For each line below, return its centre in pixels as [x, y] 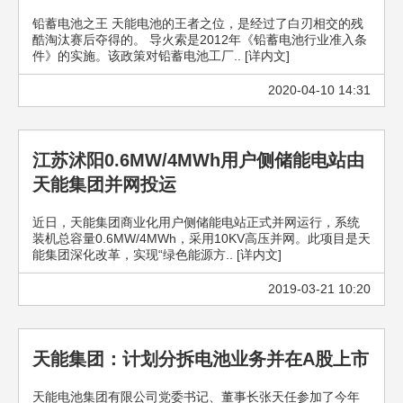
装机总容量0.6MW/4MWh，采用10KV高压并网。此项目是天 [201, 238]
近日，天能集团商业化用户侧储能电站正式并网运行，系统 [196, 222]
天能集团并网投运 [104, 184]
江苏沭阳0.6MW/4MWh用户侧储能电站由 [198, 160]
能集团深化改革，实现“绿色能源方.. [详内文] [157, 255]
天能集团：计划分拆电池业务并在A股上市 [201, 359]
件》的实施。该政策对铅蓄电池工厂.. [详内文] [161, 56]
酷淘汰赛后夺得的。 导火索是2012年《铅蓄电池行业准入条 [200, 40]
